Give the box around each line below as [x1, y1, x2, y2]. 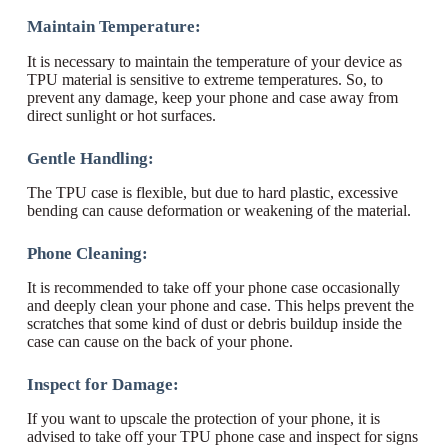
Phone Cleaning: [26, 243, 148, 263]
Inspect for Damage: [26, 374, 179, 394]
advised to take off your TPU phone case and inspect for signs [26, 428, 418, 445]
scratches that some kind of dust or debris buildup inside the [26, 314, 402, 332]
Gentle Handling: [26, 148, 154, 168]
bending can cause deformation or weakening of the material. [26, 201, 411, 219]
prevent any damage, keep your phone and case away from [26, 88, 398, 106]
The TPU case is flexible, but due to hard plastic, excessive [26, 183, 398, 201]
